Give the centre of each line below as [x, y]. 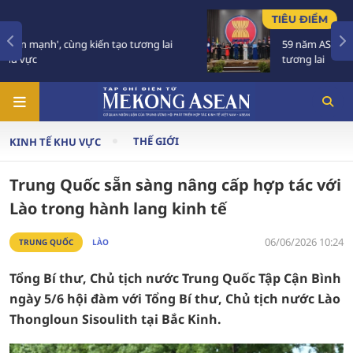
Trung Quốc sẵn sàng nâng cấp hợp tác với [175, 185]
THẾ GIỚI [156, 141]
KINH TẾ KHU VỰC [55, 141]
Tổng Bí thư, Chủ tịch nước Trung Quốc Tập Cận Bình [175, 278]
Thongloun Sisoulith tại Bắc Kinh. [115, 319]
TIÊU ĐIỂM [117, 19]
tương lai [121, 59]
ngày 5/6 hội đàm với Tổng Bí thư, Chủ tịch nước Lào [175, 299]
